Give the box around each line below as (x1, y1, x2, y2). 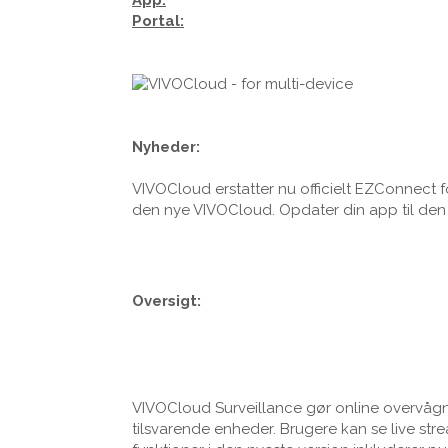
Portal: (132, 11, 184, 30)
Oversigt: (132, 292, 201, 311)
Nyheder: (132, 137, 200, 156)
